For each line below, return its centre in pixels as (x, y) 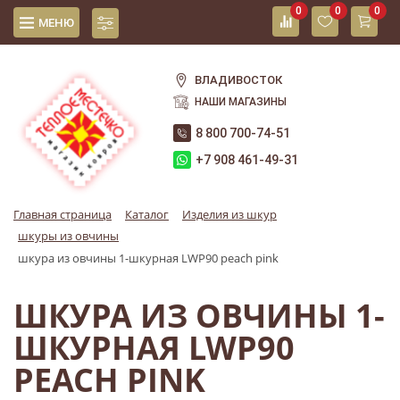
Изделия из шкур (229, 215)
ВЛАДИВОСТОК (239, 80)
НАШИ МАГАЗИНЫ (241, 102)
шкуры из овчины (68, 236)
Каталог (147, 215)
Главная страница (62, 215)
